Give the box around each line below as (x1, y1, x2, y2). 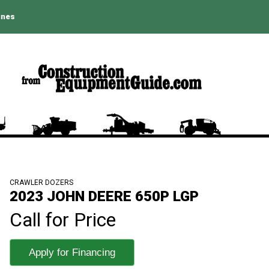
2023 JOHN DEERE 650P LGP (10, 187, 199, 205)
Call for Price (10, 208, 116, 231)
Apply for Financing (29, 246, 115, 258)
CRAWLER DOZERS (10, 178, 73, 187)
